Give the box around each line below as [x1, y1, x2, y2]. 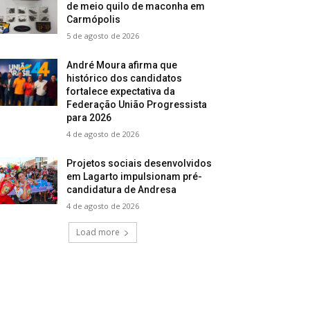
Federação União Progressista [66, 99, 208, 110]
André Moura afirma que [66, 60, 178, 71]
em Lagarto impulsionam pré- [66, 171, 203, 182]
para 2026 [66, 112, 112, 123]
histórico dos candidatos [66, 73, 183, 84]
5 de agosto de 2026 [66, 30, 140, 41]
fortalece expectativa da [66, 86, 176, 97]
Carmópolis [66, 14, 121, 25]
